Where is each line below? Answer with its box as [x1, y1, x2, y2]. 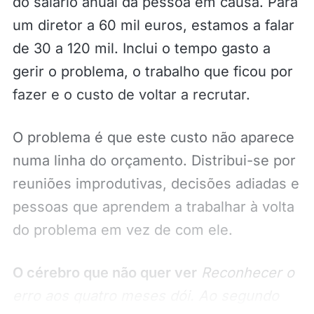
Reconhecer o [200, 264, 294, 282]
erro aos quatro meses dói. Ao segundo [12, 287, 279, 305]
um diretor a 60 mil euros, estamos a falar [12, 17, 294, 34]
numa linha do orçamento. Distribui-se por [12, 152, 296, 170]
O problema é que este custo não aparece [12, 129, 294, 146]
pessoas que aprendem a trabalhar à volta [12, 198, 294, 216]
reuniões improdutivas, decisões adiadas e [12, 175, 299, 193]
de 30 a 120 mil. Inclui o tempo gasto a [12, 40, 271, 57]
